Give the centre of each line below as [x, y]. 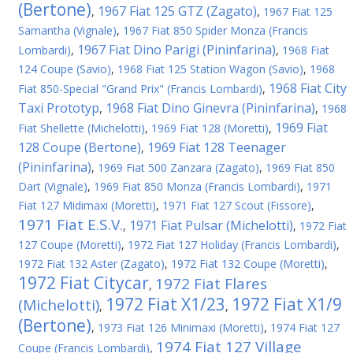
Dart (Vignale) [53, 186]
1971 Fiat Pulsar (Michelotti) [211, 225]
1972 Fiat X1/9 [287, 304]
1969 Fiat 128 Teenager [217, 147]
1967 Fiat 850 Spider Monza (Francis [216, 30]
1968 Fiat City [308, 88]
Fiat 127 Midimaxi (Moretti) [87, 205]
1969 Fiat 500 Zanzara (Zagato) [178, 167]
